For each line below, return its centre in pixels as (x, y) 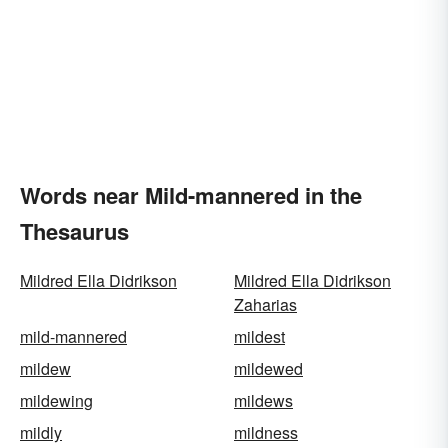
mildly (41, 432)
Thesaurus (74, 231)
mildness (266, 432)
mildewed (268, 368)
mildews (263, 400)
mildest (259, 336)
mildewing (56, 400)
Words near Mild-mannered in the (191, 195)
